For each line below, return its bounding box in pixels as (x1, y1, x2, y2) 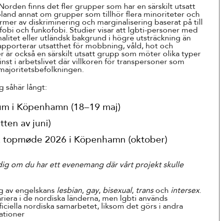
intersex (171, 185, 199, 196)
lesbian (57, 185, 82, 196)
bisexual (103, 185, 132, 196)
